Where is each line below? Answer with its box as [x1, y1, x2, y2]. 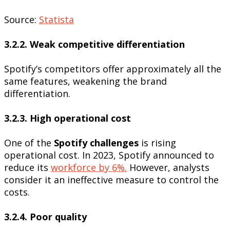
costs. [4, 185, 30, 198]
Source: [4, 13, 39, 26]
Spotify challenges [54, 136, 139, 149]
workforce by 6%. [51, 161, 127, 174]
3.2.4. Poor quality [4, 210, 87, 223]
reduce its [4, 161, 51, 174]
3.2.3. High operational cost [4, 112, 131, 124]
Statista [39, 13, 74, 26]
